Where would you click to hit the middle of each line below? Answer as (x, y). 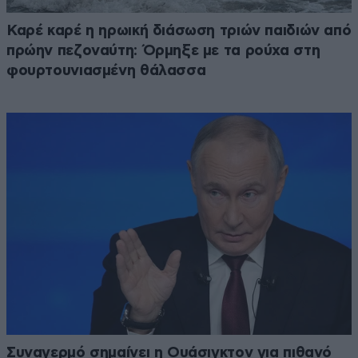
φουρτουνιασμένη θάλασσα (106, 70)
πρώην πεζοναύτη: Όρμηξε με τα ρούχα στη (163, 50)
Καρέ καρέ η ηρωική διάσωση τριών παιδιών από (179, 30)
